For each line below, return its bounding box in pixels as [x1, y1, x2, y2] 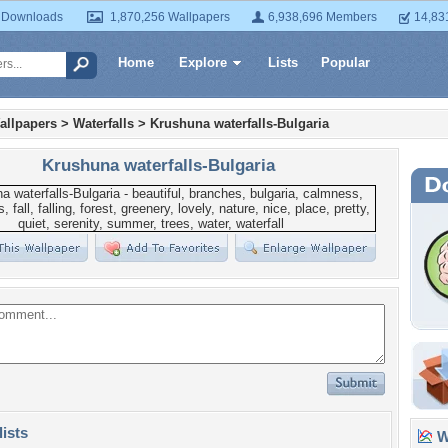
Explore [179, 55, 227, 70]
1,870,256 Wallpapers [110, 10, 230, 24]
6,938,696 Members [268, 10, 377, 24]
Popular [321, 55, 370, 70]
